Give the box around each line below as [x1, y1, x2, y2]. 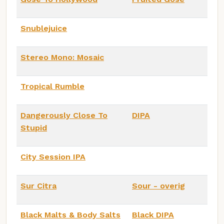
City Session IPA [20, 151, 85, 161]
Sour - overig [132, 180, 185, 190]
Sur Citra [20, 180, 56, 190]
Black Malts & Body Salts [20, 209, 120, 219]
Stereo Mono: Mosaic [20, 52, 104, 62]
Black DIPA [132, 209, 174, 219]
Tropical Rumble [20, 81, 84, 91]
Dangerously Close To [20, 110, 107, 120]
